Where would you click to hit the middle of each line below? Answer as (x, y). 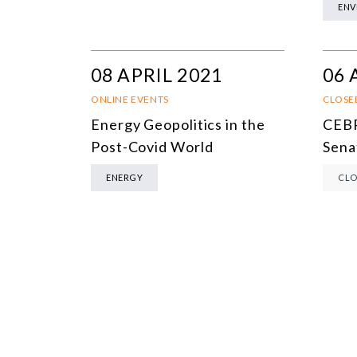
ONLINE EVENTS (130, 100)
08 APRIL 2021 (157, 75)
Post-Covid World (152, 147)
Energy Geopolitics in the (178, 125)
